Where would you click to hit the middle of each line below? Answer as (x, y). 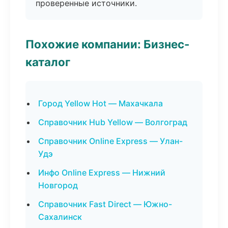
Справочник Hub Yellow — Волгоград (113, 122)
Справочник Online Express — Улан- (110, 141)
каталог (48, 62)
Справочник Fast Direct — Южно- (105, 204)
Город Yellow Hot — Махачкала (101, 103)
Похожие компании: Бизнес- (108, 44)
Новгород (58, 185)
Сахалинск (60, 217)
